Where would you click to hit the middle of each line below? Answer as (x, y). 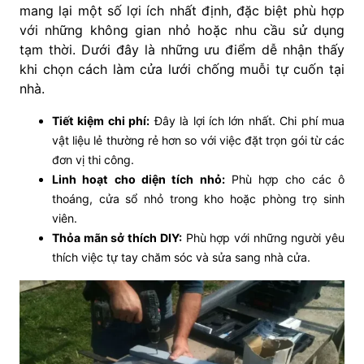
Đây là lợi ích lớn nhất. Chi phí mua (247, 121)
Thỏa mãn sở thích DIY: (117, 238)
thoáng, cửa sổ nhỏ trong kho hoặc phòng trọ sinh (198, 199)
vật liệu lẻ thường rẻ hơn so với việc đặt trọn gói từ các (198, 141)
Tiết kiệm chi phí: (101, 121)
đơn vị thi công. (93, 160)
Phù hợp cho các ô (284, 180)
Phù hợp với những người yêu (263, 238)
